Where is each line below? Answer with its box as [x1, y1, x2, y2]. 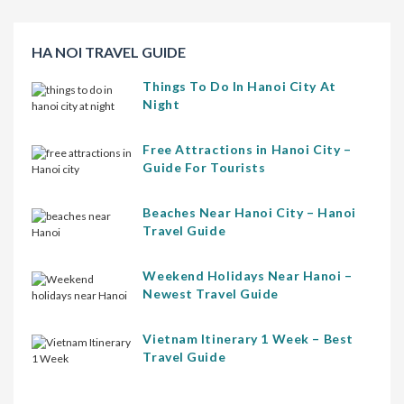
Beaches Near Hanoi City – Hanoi [142, 205, 356, 221]
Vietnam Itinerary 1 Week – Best [142, 331, 353, 347]
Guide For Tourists [142, 160, 266, 176]
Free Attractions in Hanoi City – [142, 142, 352, 158]
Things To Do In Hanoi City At [142, 78, 336, 95]
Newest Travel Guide [142, 286, 280, 302]
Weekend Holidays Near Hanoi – [142, 268, 353, 284]
